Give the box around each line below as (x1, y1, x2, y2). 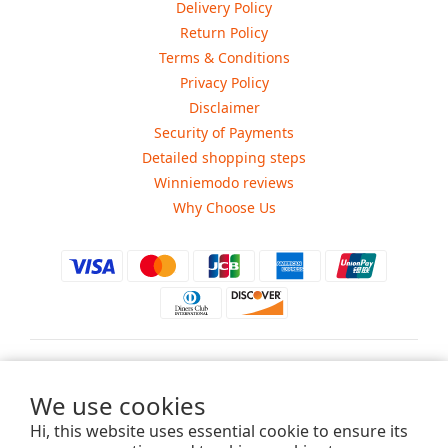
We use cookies (30, 389, 206, 422)
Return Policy (180, 23, 268, 43)
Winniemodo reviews (154, 173, 294, 193)
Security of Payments (154, 123, 294, 143)
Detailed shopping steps (142, 148, 306, 168)
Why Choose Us (172, 198, 276, 218)
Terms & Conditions (158, 48, 290, 68)
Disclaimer (188, 98, 260, 118)
